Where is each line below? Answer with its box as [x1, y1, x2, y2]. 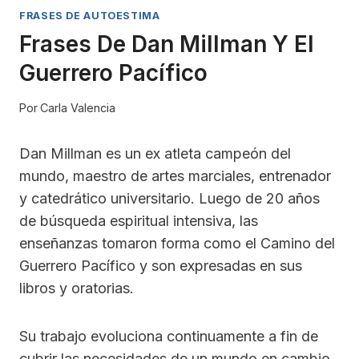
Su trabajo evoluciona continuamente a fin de [19, 328, 318, 345]
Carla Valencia [40, 101, 116, 115]
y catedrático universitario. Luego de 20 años [19, 190, 320, 208]
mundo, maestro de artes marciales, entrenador [19, 167, 331, 185]
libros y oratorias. [19, 280, 134, 297]
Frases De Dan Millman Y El [19, 30, 314, 58]
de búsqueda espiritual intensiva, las [19, 212, 258, 230]
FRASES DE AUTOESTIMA [19, 10, 160, 22]
